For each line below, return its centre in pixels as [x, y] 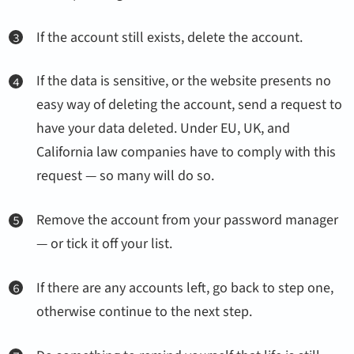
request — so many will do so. [126, 176]
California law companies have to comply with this [186, 153]
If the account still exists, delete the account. [170, 37]
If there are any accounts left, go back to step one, [185, 288]
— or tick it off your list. [105, 244]
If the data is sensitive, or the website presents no [184, 81]
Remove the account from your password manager [188, 220]
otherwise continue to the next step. [145, 312]
